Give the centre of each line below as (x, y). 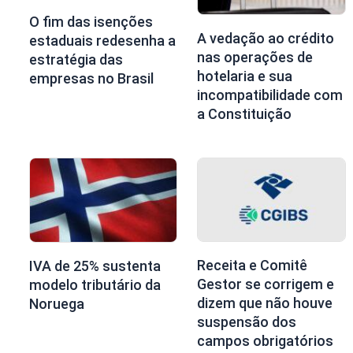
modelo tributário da (95, 285)
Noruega (57, 304)
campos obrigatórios (266, 341)
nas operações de (255, 58)
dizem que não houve (265, 303)
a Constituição (245, 114)
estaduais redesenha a (102, 40)
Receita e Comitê (253, 266)
